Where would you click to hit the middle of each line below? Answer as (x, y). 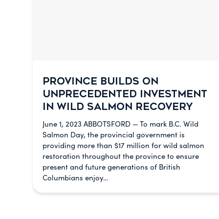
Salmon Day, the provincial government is (114, 134)
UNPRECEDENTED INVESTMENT (125, 94)
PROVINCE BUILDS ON (100, 81)
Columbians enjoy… (75, 177)
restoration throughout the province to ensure (121, 156)
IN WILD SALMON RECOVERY (118, 107)
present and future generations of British (111, 167)
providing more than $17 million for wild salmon (123, 145)
